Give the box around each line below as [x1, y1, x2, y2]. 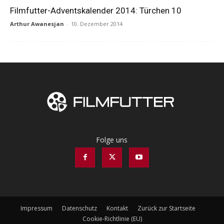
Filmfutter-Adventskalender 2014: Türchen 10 [10, 5, 181, 15]
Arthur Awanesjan [10, 20, 64, 27]
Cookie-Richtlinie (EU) [82, 214, 142, 223]
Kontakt [106, 203, 128, 212]
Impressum [20, 203, 52, 212]
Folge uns [96, 134, 128, 144]
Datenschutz [62, 203, 97, 212]
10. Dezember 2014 [71, 20, 122, 27]
